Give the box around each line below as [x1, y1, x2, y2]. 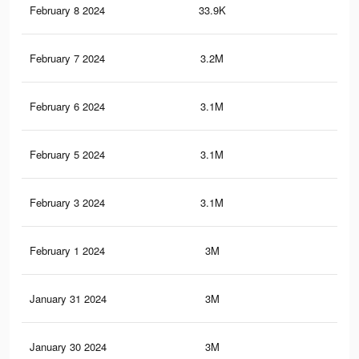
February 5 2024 [30, 147, 105, 163]
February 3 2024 [30, 195, 105, 211]
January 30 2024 [30, 339, 107, 355]
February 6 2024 [30, 99, 105, 115]
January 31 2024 [30, 291, 107, 307]
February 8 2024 [30, 2, 105, 18]
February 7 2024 [30, 50, 105, 67]
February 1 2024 [30, 243, 105, 259]
